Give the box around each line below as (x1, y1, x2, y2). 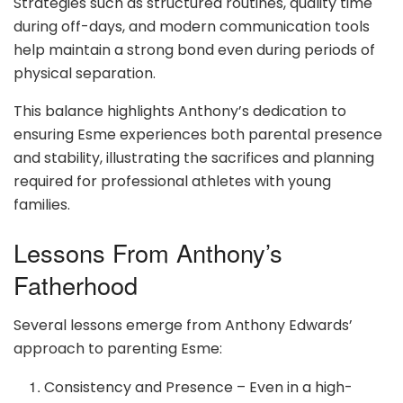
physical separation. (13, 62, 156, 84)
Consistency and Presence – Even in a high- (44, 377, 354, 399)
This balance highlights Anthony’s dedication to (13, 100, 346, 121)
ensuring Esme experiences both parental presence (13, 123, 382, 145)
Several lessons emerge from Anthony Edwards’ (13, 315, 353, 336)
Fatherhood (13, 267, 138, 303)
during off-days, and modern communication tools (13, 15, 370, 37)
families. (13, 193, 70, 215)
